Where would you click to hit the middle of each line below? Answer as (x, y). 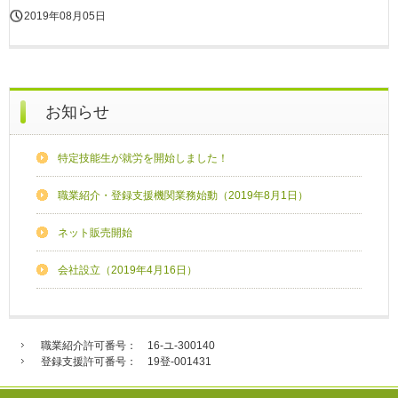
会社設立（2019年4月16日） (127, 270)
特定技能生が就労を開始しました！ (143, 158)
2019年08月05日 (65, 16)
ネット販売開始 (95, 232)
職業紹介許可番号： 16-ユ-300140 (123, 345)
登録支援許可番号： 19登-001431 (121, 361)
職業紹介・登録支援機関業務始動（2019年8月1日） (183, 195)
